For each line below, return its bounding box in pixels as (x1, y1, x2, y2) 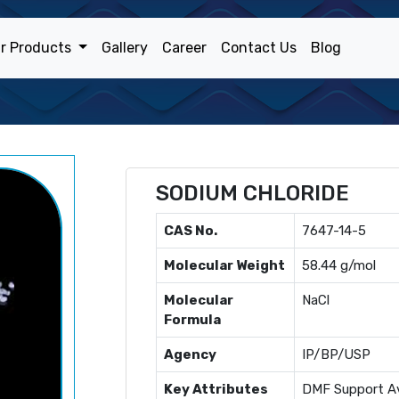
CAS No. (164, 223, 217, 239)
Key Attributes (164, 381, 268, 397)
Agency (164, 346, 216, 362)
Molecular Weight (164, 257, 285, 273)
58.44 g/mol (302, 257, 376, 273)
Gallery (101, 39, 148, 56)
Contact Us (220, 39, 297, 56)
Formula (164, 312, 221, 328)
